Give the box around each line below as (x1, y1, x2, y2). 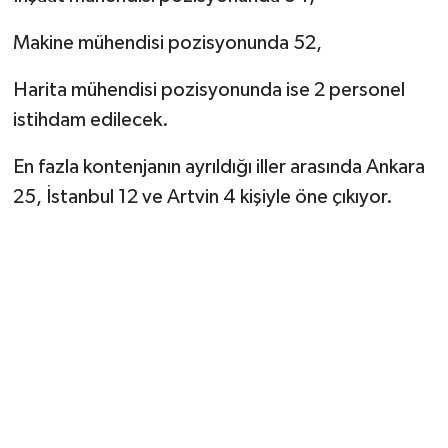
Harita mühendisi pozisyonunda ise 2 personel (12, 80, 405, 101)
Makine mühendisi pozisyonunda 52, (12, 33, 322, 54)
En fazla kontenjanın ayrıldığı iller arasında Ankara (12, 157, 425, 178)
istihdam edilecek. (12, 110, 169, 131)
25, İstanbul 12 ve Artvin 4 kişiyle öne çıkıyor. (12, 187, 393, 208)
